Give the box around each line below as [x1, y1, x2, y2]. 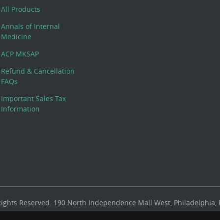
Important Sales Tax [1, 94, 66, 104]
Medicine [1, 32, 32, 42]
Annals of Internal [1, 22, 60, 31]
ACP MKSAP [1, 49, 39, 59]
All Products [1, 4, 41, 14]
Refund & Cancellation [1, 66, 75, 76]
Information [1, 104, 40, 114]
